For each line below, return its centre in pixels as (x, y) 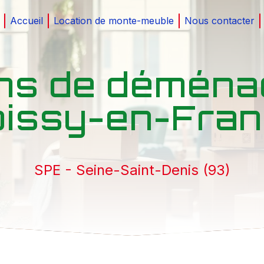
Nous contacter (219, 21)
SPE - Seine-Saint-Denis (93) (132, 170)
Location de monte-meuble (113, 21)
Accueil (26, 21)
